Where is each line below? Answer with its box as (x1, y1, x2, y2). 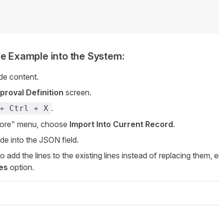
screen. (64, 88, 91, 97)
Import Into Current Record (69, 119, 173, 129)
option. (8, 162, 34, 172)
